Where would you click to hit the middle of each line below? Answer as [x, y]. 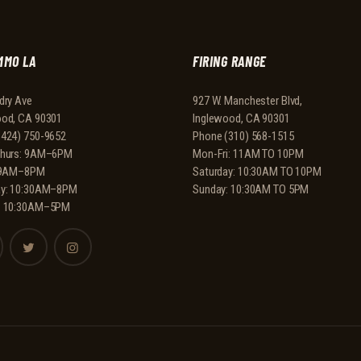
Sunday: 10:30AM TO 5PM [251, 190]
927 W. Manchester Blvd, [248, 101]
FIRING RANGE [230, 61]
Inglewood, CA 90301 [241, 119]
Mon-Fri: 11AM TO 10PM [248, 154]
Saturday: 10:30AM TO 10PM [257, 172]
